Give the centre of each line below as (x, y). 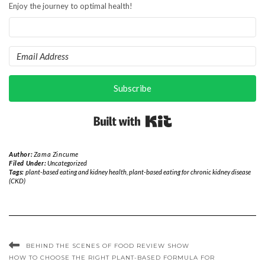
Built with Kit (193, 116)
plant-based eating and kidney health (76, 172)
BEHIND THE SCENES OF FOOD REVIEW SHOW (108, 246)
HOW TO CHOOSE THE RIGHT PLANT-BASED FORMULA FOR (112, 258)
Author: (21, 154)
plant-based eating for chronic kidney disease (190, 172)
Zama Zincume (56, 154)
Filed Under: (28, 163)
